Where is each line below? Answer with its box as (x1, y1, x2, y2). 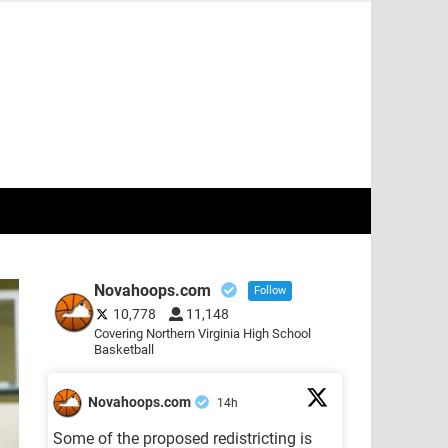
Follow (253, 283, 286, 297)
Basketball (93, 341, 154, 357)
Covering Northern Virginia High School (93, 325, 311, 341)
